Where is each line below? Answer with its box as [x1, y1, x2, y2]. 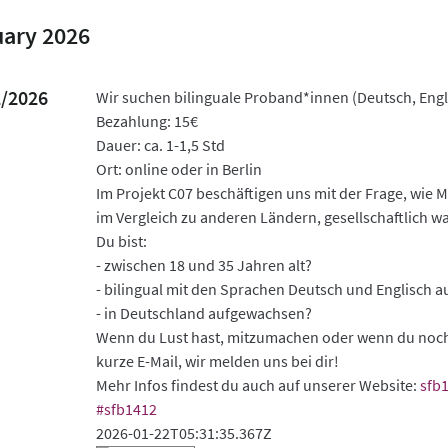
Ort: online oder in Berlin [96, 159, 263, 180]
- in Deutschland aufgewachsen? [96, 303, 313, 324]
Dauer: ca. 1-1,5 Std [96, 135, 226, 156]
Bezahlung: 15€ [96, 111, 199, 132]
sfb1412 [104, 399, 158, 420]
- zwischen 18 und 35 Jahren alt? [96, 255, 313, 276]
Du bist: [96, 231, 148, 252]
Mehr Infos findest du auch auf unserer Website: [96, 375, 421, 396]
